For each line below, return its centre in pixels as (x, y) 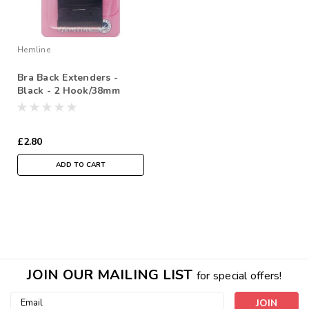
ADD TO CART (81, 165)
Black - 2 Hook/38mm (69, 90)
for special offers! (239, 276)
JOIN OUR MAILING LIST (112, 275)
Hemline (34, 49)
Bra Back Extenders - (68, 77)
